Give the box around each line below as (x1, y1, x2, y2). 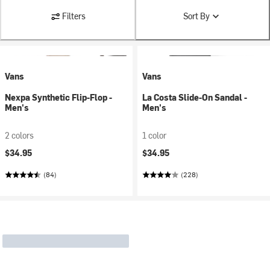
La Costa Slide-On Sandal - (142, 92, 247, 103)
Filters (61, 10, 86, 22)
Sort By (183, 10, 210, 22)
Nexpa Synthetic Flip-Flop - (5, 92, 112, 103)
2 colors (5, 130, 34, 141)
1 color (142, 130, 166, 141)
